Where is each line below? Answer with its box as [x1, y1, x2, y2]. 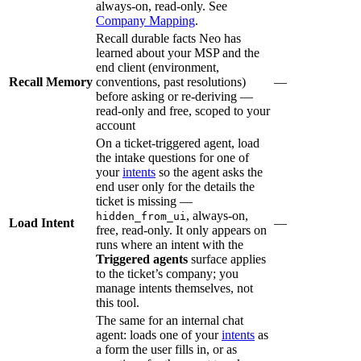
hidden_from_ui [96, 210, 186, 222]
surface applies [188, 251, 266, 266]
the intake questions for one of [96, 150, 249, 164]
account [96, 118, 135, 132]
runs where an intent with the [96, 237, 243, 251]
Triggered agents [96, 251, 188, 266]
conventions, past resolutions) [96, 74, 246, 89]
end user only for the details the [96, 179, 255, 193]
